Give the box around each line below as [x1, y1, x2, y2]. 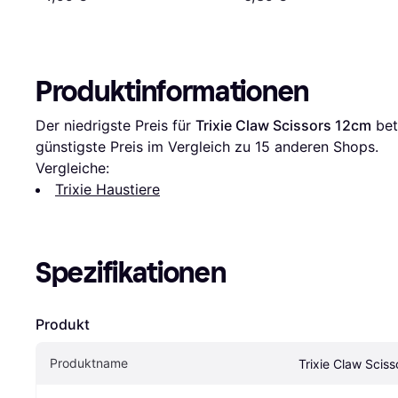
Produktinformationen [36, 74, 309, 108]
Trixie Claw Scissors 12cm [195, 115, 371, 134]
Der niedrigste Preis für [36, 115, 195, 134]
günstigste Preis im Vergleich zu [36, 137, 255, 155]
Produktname [50, 354, 128, 370]
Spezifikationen [36, 255, 227, 290]
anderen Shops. [270, 137, 378, 155]
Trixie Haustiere [55, 179, 160, 198]
